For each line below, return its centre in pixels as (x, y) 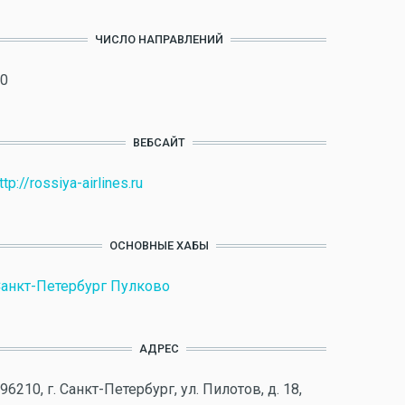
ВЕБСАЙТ (159, 142)
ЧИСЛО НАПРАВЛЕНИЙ (159, 39)
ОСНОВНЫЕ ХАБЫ (159, 245)
